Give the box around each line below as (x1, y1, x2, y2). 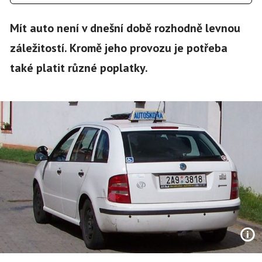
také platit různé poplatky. (9, 60, 148, 75)
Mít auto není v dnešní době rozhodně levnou (9, 20, 240, 36)
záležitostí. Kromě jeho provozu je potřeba (9, 40, 227, 56)
